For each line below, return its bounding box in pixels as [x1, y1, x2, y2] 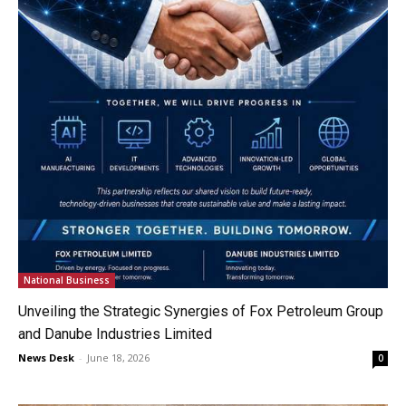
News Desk [18, 350, 74, 364]
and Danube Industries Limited [18, 324, 212, 343]
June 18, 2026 [87, 350, 150, 364]
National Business [24, 273, 110, 286]
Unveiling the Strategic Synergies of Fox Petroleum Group [18, 302, 383, 320]
